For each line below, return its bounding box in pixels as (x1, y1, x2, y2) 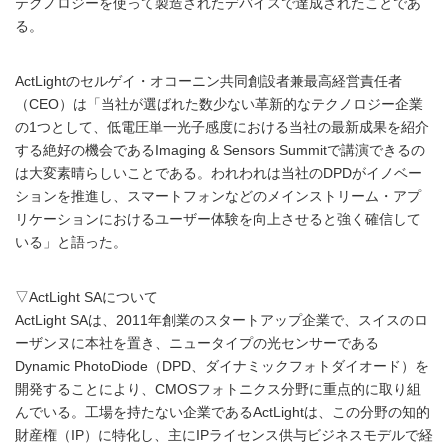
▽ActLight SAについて (15, 290, 158, 305)
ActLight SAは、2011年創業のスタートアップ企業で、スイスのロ (15, 313, 428, 328)
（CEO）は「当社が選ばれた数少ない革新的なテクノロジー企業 (15, 97, 423, 112)
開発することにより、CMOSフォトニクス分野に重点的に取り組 (15, 382, 421, 397)
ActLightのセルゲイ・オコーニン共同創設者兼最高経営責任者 (15, 74, 402, 89)
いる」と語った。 (15, 235, 127, 250)
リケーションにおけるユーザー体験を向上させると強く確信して (15, 212, 421, 227)
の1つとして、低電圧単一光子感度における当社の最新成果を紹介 (15, 120, 429, 135)
